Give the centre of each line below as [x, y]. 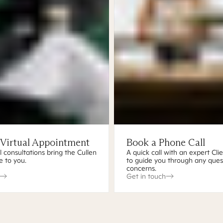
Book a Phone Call [166, 142]
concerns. [141, 168]
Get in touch [146, 176]
